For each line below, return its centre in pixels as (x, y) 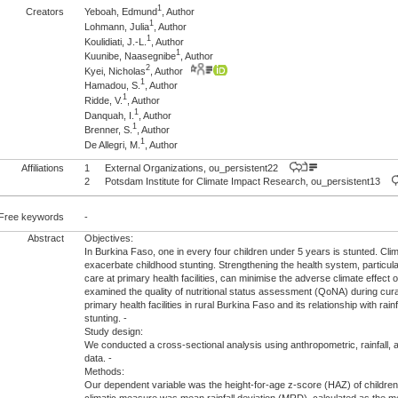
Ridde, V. (104, 100)
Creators (45, 11)
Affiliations (43, 167)
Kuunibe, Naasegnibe (131, 56)
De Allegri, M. (113, 144)
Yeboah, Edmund (121, 11)
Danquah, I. (110, 115)
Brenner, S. (109, 130)
